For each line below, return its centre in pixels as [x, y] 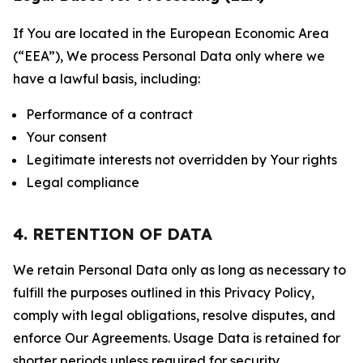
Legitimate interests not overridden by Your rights [181, 160]
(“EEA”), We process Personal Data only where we [169, 56]
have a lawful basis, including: [107, 79]
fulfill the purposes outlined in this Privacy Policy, [164, 293]
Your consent [66, 137]
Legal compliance [83, 182]
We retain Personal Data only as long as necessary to [179, 270]
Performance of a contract [109, 114]
